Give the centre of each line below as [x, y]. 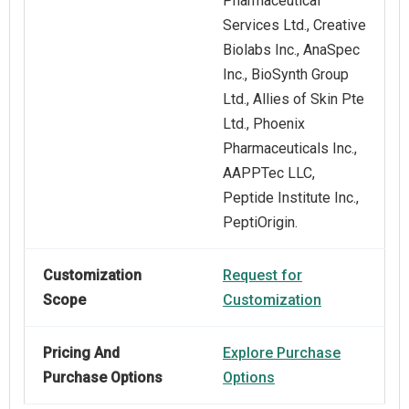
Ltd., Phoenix [264, 124]
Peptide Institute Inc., [291, 198]
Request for [262, 276]
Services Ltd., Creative [294, 26]
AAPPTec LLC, [269, 173]
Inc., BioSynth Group [286, 75]
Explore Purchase [282, 353]
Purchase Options [103, 378]
